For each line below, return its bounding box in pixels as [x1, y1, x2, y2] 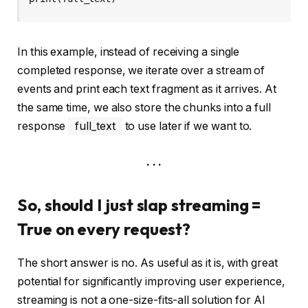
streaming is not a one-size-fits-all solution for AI [17, 293, 265, 307]
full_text [75, 120, 115, 133]
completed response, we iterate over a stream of [17, 64, 265, 78]
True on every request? [17, 218, 191, 239]
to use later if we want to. [122, 120, 252, 133]
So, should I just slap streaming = [17, 194, 261, 215]
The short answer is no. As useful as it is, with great [17, 256, 278, 269]
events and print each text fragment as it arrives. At [17, 82, 276, 96]
